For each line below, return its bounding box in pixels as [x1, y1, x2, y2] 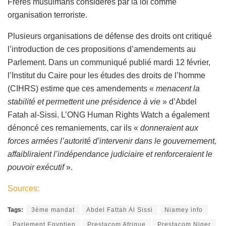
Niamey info [164, 206, 203, 213]
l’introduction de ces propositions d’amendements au [8, 44, 196, 53]
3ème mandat [31, 206, 75, 213]
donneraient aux [140, 123, 198, 132]
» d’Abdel [160, 97, 197, 106]
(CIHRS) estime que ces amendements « [8, 84, 156, 93]
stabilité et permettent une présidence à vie [8, 97, 160, 106]
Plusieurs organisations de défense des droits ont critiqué [8, 31, 212, 40]
